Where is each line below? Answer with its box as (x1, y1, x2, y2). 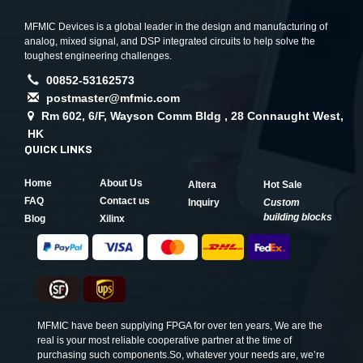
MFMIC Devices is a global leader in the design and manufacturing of (24, 21, 327, 32)
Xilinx (100, 213, 125, 224)
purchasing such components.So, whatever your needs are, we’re (37, 349, 325, 361)
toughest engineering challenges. (24, 50, 172, 62)
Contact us (100, 195, 150, 207)
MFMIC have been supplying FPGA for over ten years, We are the (37, 320, 322, 331)
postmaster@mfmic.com (46, 92, 180, 105)
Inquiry (188, 197, 220, 208)
